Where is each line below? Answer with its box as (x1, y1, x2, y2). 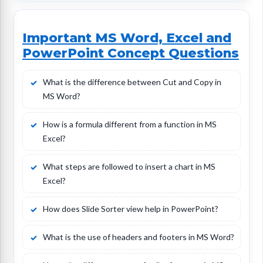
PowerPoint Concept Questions (22, 45, 239, 61)
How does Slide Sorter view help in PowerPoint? (43, 204, 218, 214)
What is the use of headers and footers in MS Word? (43, 232, 234, 242)
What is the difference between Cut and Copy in (43, 77, 221, 87)
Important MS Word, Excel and (22, 30, 231, 46)
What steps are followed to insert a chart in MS (43, 161, 215, 172)
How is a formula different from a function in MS (43, 119, 217, 130)
